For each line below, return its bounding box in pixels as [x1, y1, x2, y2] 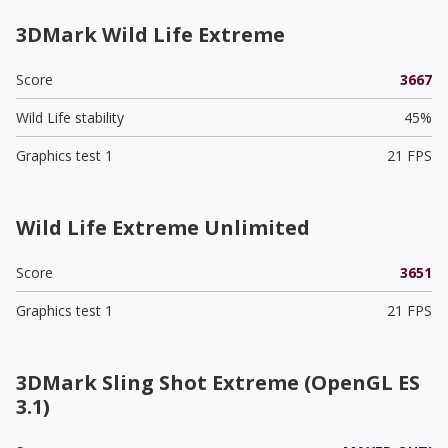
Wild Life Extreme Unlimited [16, 213, 310, 241]
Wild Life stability [16, 107, 124, 127]
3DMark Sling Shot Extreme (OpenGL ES [16, 368, 420, 396]
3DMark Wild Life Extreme [16, 20, 285, 48]
